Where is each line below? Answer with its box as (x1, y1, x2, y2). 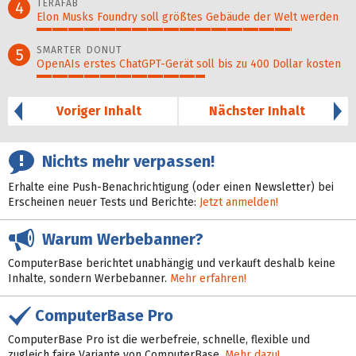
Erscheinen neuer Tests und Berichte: (8, 195, 199, 210)
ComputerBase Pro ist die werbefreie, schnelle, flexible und (8, 332, 310, 346)
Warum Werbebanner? (34, 230, 203, 250)
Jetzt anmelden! (199, 195, 278, 210)
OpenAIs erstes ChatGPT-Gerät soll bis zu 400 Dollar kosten (37, 57, 341, 72)
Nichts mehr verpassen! (34, 152, 215, 172)
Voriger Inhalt (56, 103, 141, 119)
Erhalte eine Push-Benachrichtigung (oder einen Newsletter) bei (8, 180, 334, 195)
